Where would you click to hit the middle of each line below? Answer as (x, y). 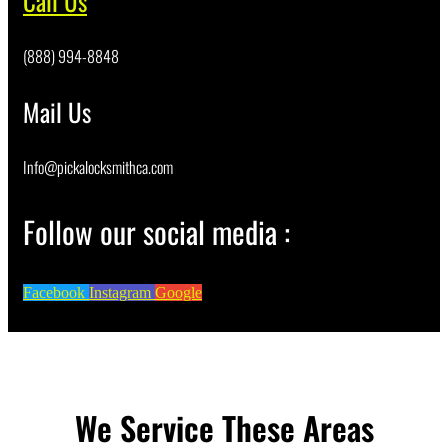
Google (178, 292)
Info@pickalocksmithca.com (98, 167)
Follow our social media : (156, 231)
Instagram (120, 292)
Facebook (54, 292)
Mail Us (57, 111)
